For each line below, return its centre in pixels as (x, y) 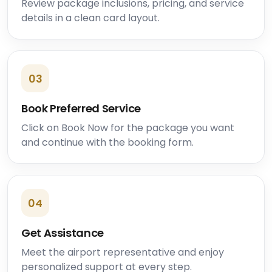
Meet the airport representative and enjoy (123, 253)
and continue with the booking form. (107, 143)
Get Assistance (63, 233)
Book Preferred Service (81, 109)
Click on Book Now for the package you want (128, 128)
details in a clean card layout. (90, 18)
